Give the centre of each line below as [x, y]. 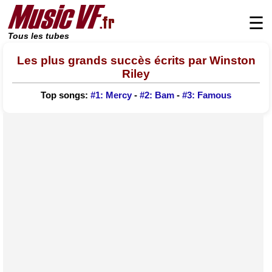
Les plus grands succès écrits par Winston [136, 60]
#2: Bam [157, 96]
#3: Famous [207, 96]
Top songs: [66, 96]
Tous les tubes [39, 36]
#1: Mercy [111, 96]
